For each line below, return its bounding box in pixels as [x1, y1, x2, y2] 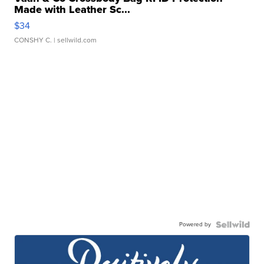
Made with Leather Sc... [14, 1, 131, 17]
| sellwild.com [52, 34, 97, 45]
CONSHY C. [14, 34, 52, 45]
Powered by [179, 219, 211, 229]
